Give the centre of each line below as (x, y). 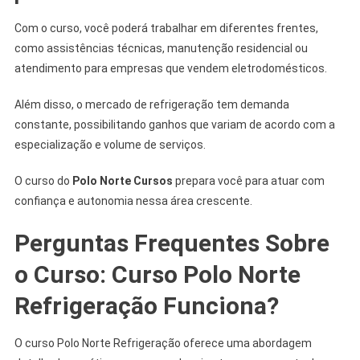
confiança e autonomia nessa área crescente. (133, 200)
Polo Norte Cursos (122, 180)
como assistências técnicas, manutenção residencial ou (161, 48)
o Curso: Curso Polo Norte (157, 274)
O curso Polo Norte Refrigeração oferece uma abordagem (163, 343)
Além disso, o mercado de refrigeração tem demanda (151, 104)
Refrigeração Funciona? (146, 305)
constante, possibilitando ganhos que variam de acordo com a (174, 124)
